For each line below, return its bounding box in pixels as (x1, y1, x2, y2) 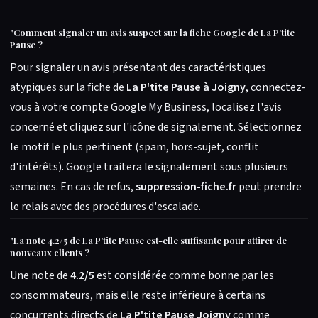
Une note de (10, 268, 70, 283)
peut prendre (236, 179, 302, 194)
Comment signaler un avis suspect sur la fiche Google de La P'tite (13, 26, 295, 38)
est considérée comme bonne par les (94, 268, 274, 283)
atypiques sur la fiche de (10, 79, 126, 95)
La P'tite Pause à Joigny (126, 79, 246, 95)
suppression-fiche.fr (136, 179, 236, 194)
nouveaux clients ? (10, 246, 89, 258)
